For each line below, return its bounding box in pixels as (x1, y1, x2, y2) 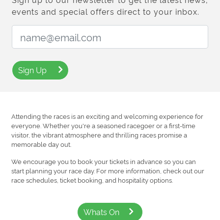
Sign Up (18, 64, 47, 75)
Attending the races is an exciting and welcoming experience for (11, 111, 203, 120)
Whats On (83, 206, 119, 217)
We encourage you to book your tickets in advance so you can (11, 156, 196, 165)
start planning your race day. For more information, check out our (11, 165, 204, 175)
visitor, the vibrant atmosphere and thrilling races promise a (11, 130, 187, 139)
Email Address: (11, 25, 65, 36)
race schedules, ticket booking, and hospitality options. (11, 175, 173, 184)
